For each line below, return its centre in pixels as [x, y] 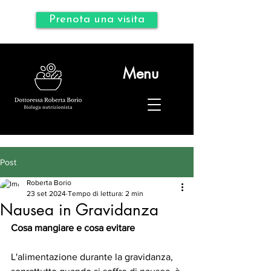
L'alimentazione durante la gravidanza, [93, 257]
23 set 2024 [46, 194]
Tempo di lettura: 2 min [106, 194]
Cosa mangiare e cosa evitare [73, 228]
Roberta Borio [49, 183]
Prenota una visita [97, 20]
